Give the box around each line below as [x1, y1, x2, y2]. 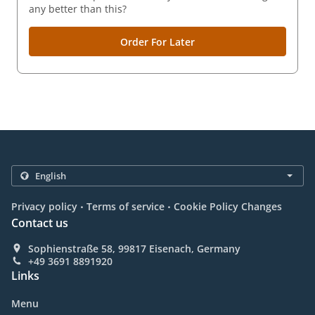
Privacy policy [11, 200, 77, 214]
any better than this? [29, 2, 127, 16]
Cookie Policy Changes [174, 200, 282, 214]
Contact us [11, 215, 68, 231]
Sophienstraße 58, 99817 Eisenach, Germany [28, 242, 240, 256]
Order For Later [120, 34, 195, 49]
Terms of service [86, 200, 165, 214]
